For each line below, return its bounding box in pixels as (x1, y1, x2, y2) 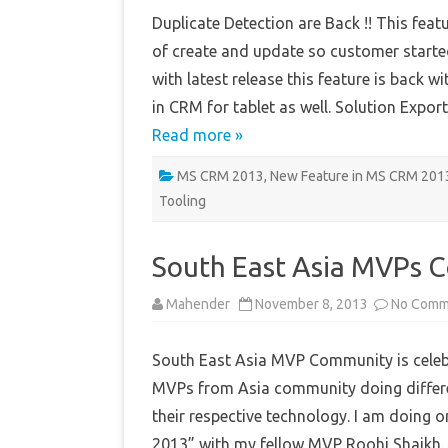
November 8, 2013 (252, 296, 374, 313)
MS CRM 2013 (177, 168, 264, 185)
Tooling (159, 193, 206, 210)
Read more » (152, 126, 243, 145)
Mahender (166, 296, 230, 313)
